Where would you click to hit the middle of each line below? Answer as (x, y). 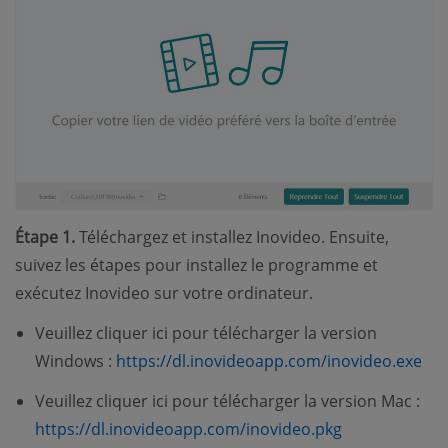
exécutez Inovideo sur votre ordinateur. (164, 292)
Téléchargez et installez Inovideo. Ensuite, (232, 236)
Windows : (75, 360)
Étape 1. (45, 236)
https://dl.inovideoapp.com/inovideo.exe (269, 360)
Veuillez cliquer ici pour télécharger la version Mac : (227, 400)
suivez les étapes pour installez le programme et (196, 264)
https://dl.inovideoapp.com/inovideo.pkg (188, 428)
